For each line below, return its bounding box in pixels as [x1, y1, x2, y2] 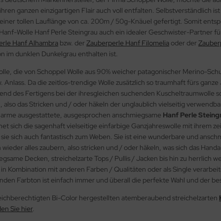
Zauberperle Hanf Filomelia [86, 38, 169, 47]
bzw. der [58, 38, 86, 47]
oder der [169, 38, 198, 47]
